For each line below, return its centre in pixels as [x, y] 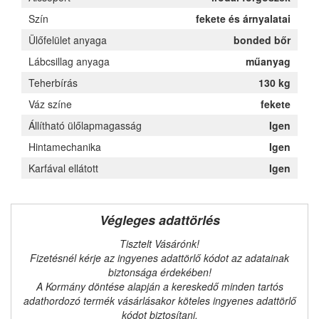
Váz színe [50, 104]
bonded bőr [262, 40]
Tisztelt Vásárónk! [159, 244]
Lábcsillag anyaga [69, 61]
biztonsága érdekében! [159, 272]
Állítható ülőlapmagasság [85, 125]
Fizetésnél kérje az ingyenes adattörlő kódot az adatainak [159, 258]
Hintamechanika [65, 147]
